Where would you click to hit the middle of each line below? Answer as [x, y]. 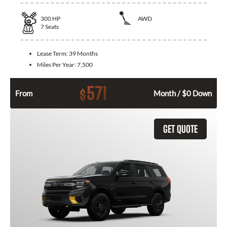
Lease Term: [53, 53]
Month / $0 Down [183, 93]
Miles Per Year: [57, 64]
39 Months [83, 53]
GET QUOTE [180, 129]
